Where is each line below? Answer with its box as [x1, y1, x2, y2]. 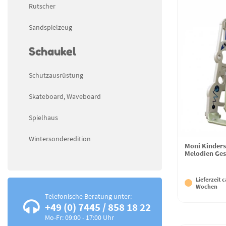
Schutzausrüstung [29, 70, 83, 80]
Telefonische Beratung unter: [44, 192, 132, 201]
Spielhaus [29, 112, 58, 122]
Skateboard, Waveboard [29, 91, 101, 101]
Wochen [196, 182, 217, 190]
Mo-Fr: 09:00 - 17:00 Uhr [44, 213, 114, 222]
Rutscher [29, 1, 55, 11]
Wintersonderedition [29, 134, 91, 143]
